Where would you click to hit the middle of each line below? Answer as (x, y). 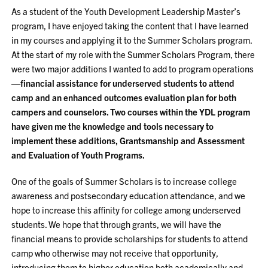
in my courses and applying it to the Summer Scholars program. (132, 40)
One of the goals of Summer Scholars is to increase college (124, 181)
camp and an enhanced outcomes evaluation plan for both (124, 97)
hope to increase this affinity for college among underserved (126, 210)
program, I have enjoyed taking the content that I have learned (130, 25)
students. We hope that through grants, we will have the (117, 224)
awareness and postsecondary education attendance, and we (129, 195)
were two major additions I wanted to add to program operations (133, 68)
